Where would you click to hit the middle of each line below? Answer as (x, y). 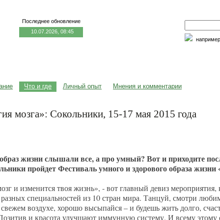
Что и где (38, 86)
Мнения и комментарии (147, 86)
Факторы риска (185, 59)
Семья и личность (115, 59)
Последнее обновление (51, 21)
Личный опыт (82, 86)
